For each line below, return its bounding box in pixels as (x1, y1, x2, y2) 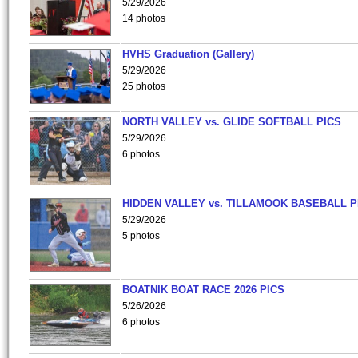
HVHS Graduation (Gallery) (122, 48, 254, 60)
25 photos (122, 81, 165, 92)
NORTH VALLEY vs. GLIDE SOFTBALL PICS (122, 116, 341, 128)
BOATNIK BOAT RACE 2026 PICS (122, 284, 284, 296)
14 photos (122, 13, 165, 24)
